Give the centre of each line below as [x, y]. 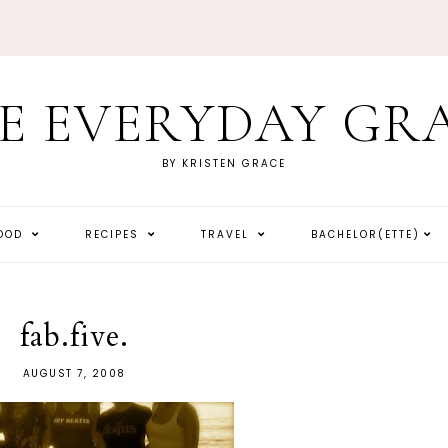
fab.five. [74, 336]
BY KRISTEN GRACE [224, 163]
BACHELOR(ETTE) [365, 234]
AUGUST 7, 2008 [74, 373]
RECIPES [114, 234]
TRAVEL [227, 234]
